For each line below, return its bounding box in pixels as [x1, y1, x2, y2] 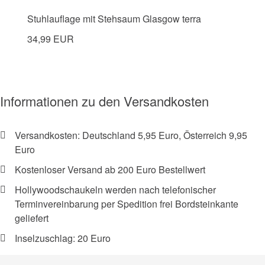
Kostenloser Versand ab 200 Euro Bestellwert [15, 163, 205, 177]
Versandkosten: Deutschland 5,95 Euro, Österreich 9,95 [15, 128, 247, 143]
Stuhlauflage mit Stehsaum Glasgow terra [27, 12, 201, 26]
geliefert [15, 211, 49, 225]
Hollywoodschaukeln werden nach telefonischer [15, 183, 216, 197]
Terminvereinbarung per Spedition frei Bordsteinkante [15, 197, 238, 211]
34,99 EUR [27, 32, 74, 46]
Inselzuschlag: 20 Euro [15, 231, 111, 245]
